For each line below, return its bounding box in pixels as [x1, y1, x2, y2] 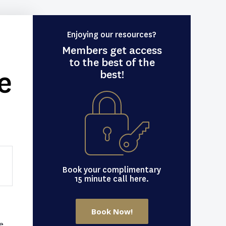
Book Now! [91, 206, 133, 216]
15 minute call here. [75, 174, 149, 184]
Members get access [62, 43, 162, 58]
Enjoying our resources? [67, 29, 156, 40]
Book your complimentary [63, 164, 161, 175]
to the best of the [69, 55, 155, 70]
